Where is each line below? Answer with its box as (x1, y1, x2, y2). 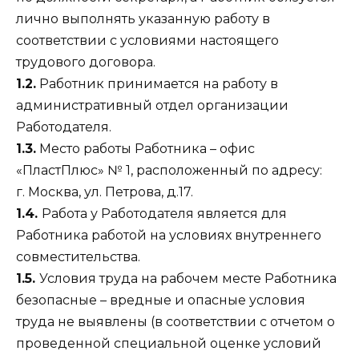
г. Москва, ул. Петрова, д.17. (16, 184, 193, 200)
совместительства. (16, 248, 140, 264)
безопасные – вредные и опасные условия (16, 292, 305, 308)
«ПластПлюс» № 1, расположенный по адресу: (16, 162, 322, 178)
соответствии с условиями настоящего (16, 32, 279, 48)
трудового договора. (16, 54, 155, 70)
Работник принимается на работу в (36, 75, 278, 91)
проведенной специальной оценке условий (16, 335, 321, 351)
